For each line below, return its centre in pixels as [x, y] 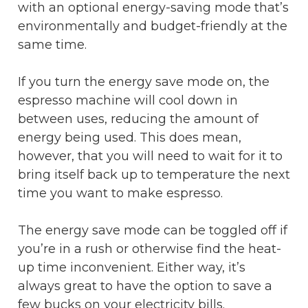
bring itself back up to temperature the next [154, 174]
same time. [54, 44]
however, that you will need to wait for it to [150, 156]
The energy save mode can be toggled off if [153, 230]
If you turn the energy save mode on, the [144, 81]
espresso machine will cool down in [128, 100]
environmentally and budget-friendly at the [153, 26]
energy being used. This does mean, [130, 137]
